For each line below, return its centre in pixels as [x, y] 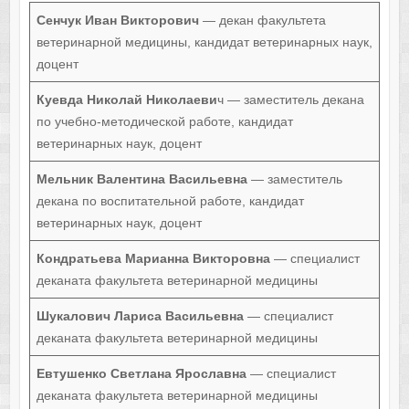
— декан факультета [262, 21]
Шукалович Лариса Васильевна [140, 316]
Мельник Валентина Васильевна [142, 179]
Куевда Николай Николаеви [126, 100]
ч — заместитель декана [290, 100]
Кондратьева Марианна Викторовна [153, 259]
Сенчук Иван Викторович [117, 21]
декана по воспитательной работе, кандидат [170, 201]
